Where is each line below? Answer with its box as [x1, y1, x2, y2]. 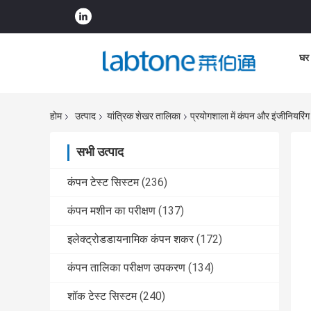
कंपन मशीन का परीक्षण [67, 204, 155, 218]
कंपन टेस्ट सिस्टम [67, 176, 139, 190]
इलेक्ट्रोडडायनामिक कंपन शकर [67, 233, 194, 246]
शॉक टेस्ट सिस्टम [67, 289, 137, 303]
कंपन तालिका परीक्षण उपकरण [67, 261, 185, 275]
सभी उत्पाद [76, 144, 124, 160]
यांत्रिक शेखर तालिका [107, 110, 180, 122]
